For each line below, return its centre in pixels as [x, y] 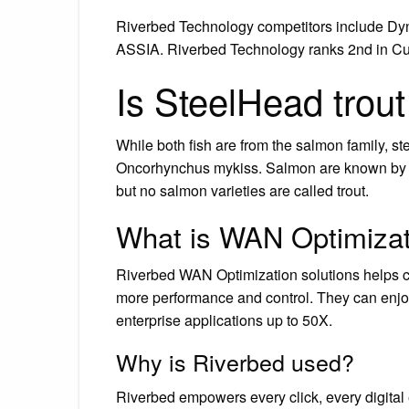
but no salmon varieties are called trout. [242, 190]
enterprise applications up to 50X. [224, 320]
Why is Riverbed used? [235, 361]
